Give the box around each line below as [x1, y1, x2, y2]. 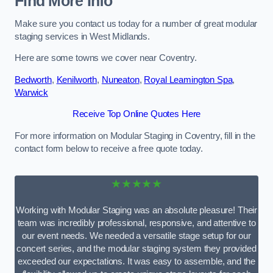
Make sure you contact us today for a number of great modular [15, 18, 258, 29]
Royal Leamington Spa [144, 74, 233, 85]
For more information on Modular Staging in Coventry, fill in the [15, 130, 255, 141]
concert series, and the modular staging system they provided [16, 243, 257, 253]
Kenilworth [56, 74, 97, 85]
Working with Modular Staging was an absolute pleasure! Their [15, 205, 258, 215]
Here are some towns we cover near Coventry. [15, 53, 197, 63]
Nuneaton [101, 74, 140, 85]
